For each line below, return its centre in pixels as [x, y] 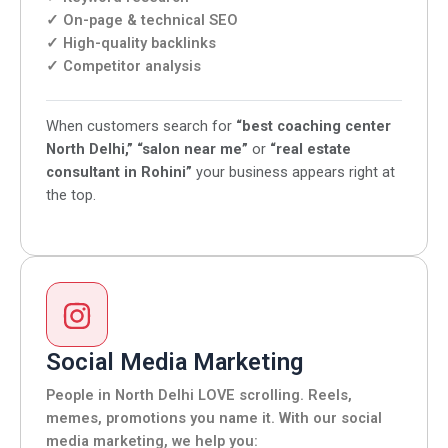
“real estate [310, 149]
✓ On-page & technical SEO [142, 19]
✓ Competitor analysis [123, 65]
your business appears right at [293, 172]
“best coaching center [313, 126]
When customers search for [141, 126]
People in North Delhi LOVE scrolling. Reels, [199, 394]
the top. [71, 195]
